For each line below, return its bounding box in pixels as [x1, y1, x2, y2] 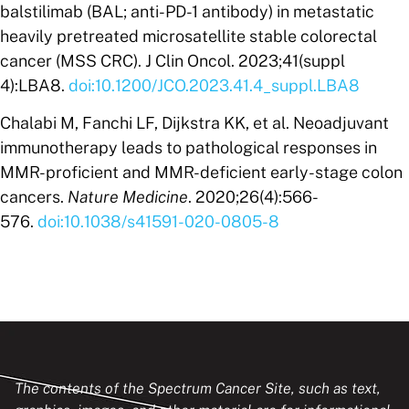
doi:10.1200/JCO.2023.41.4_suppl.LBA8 [68, 75, 360, 95]
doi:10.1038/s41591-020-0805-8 [37, 211, 279, 231]
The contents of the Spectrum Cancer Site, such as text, [15, 379, 381, 397]
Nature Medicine [68, 186, 188, 206]
